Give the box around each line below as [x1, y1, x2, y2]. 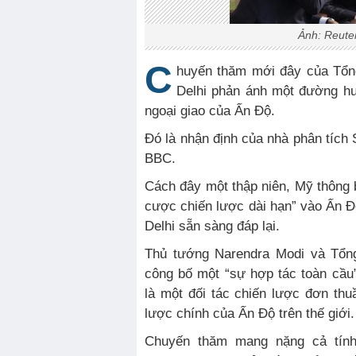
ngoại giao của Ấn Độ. [145, 103, 275, 118]
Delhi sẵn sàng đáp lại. [145, 219, 280, 234]
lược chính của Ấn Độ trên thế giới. [145, 306, 354, 321]
